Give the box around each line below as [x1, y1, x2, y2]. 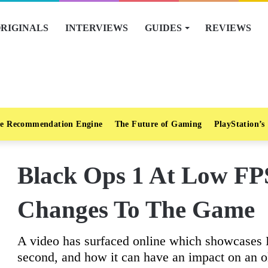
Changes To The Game [17, 196, 255, 223]
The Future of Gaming [114, 120, 202, 129]
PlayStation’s [214, 120, 265, 129]
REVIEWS [205, 23, 251, 33]
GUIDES [145, 23, 182, 33]
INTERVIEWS [65, 23, 128, 33]
